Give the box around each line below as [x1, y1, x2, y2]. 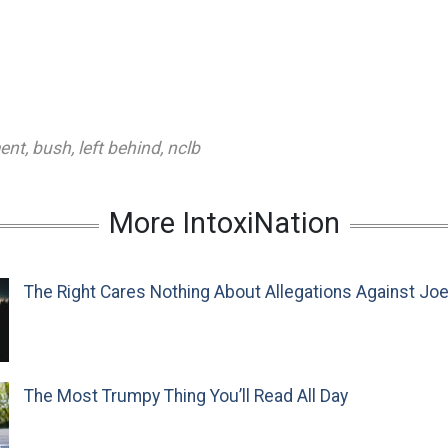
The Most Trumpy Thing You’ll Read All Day [24, 386, 348, 407]
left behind [78, 138, 160, 159]
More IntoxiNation [108, 206, 340, 241]
